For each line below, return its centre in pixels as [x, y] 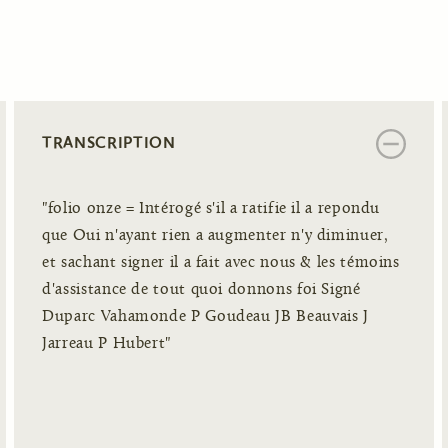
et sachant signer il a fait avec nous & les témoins [221, 262]
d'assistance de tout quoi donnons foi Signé [201, 289]
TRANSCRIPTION [109, 142]
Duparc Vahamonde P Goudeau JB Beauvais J [205, 316]
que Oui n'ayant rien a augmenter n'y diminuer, [215, 235]
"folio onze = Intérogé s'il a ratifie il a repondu [211, 208]
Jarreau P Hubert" [106, 343]
